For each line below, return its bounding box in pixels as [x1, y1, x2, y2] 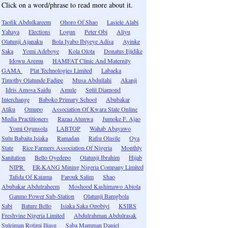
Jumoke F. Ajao [102, 115, 140, 123]
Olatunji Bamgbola [83, 192, 129, 200]
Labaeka [101, 66, 121, 74]
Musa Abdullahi [72, 76, 111, 84]
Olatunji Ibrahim [80, 153, 120, 161]
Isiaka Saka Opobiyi [61, 202, 109, 210]
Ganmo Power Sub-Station [9, 192, 74, 200]
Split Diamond [85, 85, 121, 94]
